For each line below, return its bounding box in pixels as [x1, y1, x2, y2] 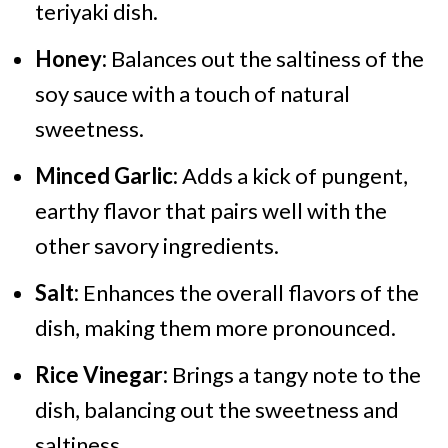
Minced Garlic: [34, 162, 182, 189]
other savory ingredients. [34, 232, 279, 259]
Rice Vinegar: [34, 361, 168, 388]
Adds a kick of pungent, [181, 162, 408, 189]
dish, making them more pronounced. [34, 314, 396, 341]
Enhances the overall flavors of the [82, 279, 419, 306]
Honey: [34, 45, 111, 72]
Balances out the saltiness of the [110, 45, 424, 72]
